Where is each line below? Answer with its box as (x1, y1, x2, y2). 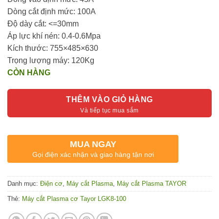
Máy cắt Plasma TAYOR (117, 180, 186, 188)
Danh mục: (7, 180, 40, 188)
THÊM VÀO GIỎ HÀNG (66, 95, 153, 104)
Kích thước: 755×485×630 (7, 44, 98, 52)
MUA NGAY (69, 139, 116, 150)
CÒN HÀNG (7, 68, 50, 77)
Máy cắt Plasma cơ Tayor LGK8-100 (22, 195, 126, 203)
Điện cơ (40, 180, 63, 188)
